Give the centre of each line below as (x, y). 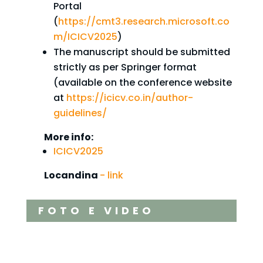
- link (111, 176)
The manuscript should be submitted (141, 52)
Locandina (72, 176)
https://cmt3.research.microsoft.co (144, 22)
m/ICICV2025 (85, 37)
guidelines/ (80, 113)
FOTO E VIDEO (96, 211)
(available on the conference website (142, 83)
